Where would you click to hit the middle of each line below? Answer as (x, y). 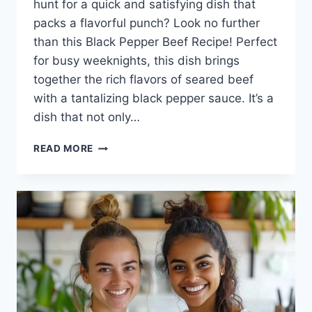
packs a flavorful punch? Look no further (147, 23)
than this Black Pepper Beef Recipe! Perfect (155, 42)
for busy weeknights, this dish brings (136, 61)
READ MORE (64, 149)
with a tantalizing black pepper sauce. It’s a (154, 99)
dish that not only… (87, 117)
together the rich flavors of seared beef (143, 80)
